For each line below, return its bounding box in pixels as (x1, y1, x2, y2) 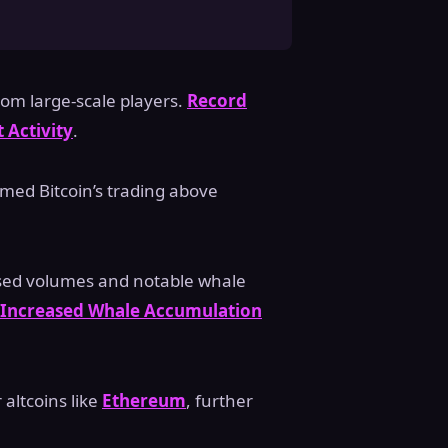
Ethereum (102, 389, 186, 413)
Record (187, 89, 247, 113)
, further (186, 389, 253, 413)
